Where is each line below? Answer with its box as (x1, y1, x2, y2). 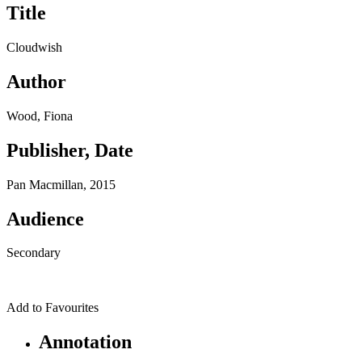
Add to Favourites (6, 301, 99, 315)
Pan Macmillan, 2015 (6, 177, 116, 192)
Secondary (6, 246, 61, 260)
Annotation (39, 331, 132, 353)
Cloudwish (6, 40, 62, 55)
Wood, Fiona (6, 108, 73, 123)
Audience (6, 208, 84, 229)
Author (6, 70, 66, 92)
